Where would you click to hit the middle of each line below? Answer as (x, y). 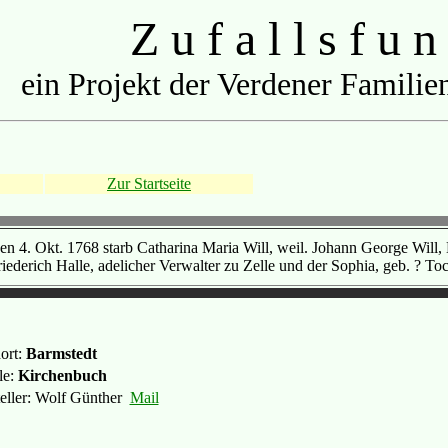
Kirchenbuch (62, 375)
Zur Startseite (149, 183)
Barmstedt (61, 353)
